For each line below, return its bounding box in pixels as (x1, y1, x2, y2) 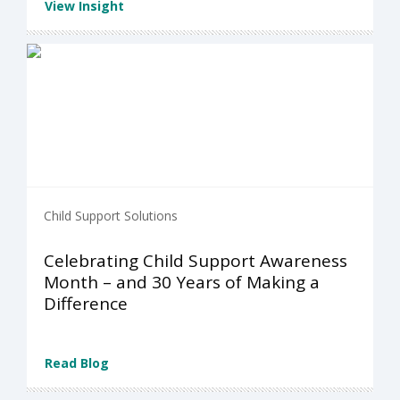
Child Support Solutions (44, 207, 178, 225)
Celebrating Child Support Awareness (44, 249, 347, 273)
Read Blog (45, 354, 109, 371)
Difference (44, 292, 128, 316)
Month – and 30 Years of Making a (44, 271, 320, 295)
